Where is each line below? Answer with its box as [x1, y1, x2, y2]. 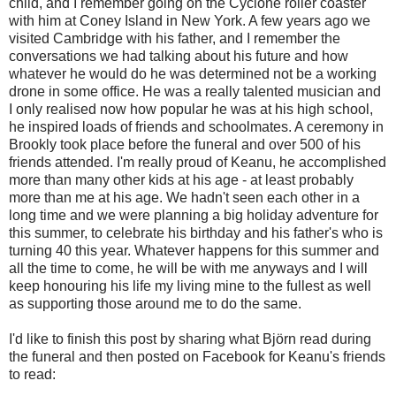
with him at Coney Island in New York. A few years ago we [9, 12, 370, 28]
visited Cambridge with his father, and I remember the [9, 30, 340, 46]
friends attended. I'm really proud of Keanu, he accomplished [9, 154, 386, 170]
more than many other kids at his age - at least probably [9, 171, 354, 187]
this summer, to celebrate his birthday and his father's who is [9, 225, 383, 240]
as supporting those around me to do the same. [9, 295, 301, 311]
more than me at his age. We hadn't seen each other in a [9, 189, 360, 205]
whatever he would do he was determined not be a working [9, 65, 377, 81]
